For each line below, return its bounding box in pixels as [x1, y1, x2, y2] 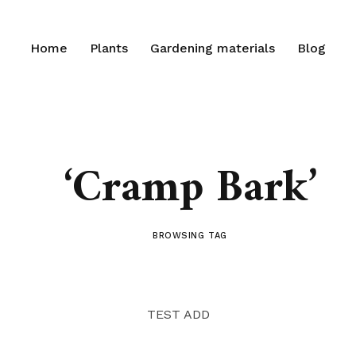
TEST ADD [146, 307, 210, 322]
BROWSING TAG [153, 230, 227, 241]
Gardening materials [150, 41, 275, 56]
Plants [90, 41, 128, 56]
